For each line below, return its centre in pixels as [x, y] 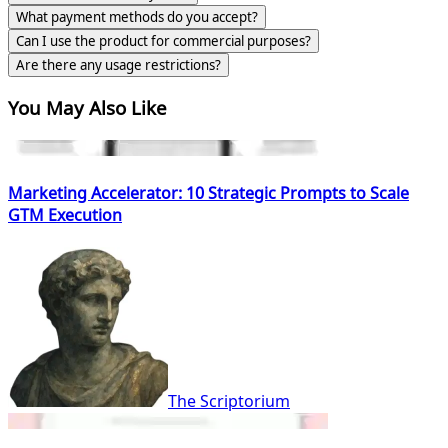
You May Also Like [87, 108]
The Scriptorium [229, 401]
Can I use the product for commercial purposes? [163, 40]
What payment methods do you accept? [137, 16]
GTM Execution [65, 215]
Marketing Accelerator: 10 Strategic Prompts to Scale [208, 193]
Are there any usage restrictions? [118, 64]
